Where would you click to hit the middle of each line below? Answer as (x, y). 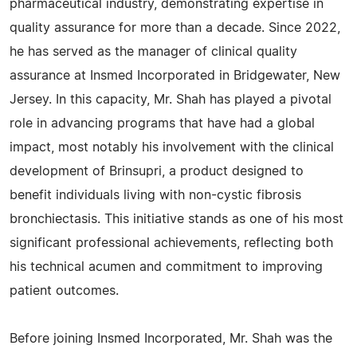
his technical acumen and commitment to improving (166, 267)
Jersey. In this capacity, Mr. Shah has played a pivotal (171, 100)
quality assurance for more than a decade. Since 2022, (175, 28)
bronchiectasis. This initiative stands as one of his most (177, 219)
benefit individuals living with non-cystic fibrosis (155, 195)
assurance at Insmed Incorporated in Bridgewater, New (175, 76)
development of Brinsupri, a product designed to (157, 171)
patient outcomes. (64, 291)
